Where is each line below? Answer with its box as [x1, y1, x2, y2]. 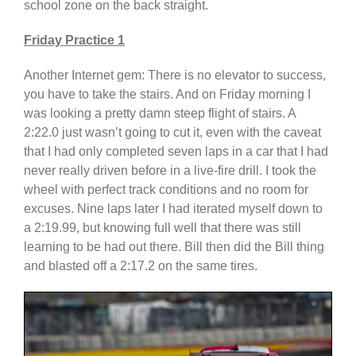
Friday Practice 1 [24, 33, 125, 47]
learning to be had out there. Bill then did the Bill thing [24, 239, 324, 253]
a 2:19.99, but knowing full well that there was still [24, 220, 301, 234]
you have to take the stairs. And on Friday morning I [24, 87, 311, 101]
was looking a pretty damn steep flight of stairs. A [24, 106, 296, 120]
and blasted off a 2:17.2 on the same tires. [24, 258, 257, 273]
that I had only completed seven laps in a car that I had [24, 144, 328, 158]
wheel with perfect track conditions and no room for [24, 182, 308, 196]
